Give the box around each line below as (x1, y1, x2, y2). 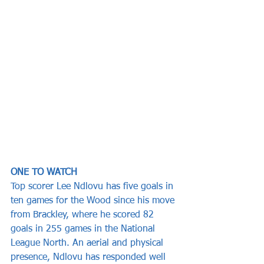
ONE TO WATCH (11, 167, 77, 177)
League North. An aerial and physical (11, 238, 166, 248)
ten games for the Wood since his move (11, 196, 177, 206)
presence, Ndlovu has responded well (11, 252, 169, 262)
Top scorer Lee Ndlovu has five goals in (11, 181, 176, 192)
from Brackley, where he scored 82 (11, 210, 157, 220)
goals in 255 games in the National (11, 224, 158, 234)
